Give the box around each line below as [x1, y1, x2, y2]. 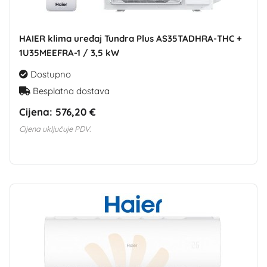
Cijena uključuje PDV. [19, 123, 91, 133]
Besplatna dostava [30, 85, 110, 97]
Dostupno [28, 68, 71, 80]
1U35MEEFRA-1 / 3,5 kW [19, 46, 119, 58]
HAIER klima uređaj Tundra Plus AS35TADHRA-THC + [19, 32, 242, 44]
